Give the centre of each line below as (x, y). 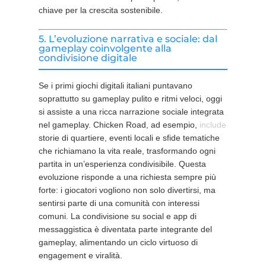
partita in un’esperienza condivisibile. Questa (122, 164)
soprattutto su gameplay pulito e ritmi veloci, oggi (130, 99)
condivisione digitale (88, 58)
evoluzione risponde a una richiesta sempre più (127, 177)
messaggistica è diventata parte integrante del (125, 229)
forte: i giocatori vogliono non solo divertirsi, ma (127, 190)
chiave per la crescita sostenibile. (100, 10)
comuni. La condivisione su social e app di (117, 216)
